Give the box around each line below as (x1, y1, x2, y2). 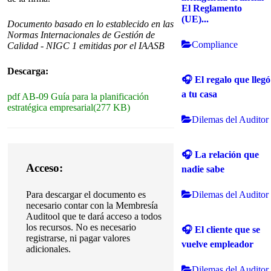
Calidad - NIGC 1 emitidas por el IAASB (7, 41, 165, 51)
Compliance (192, 39, 238, 50)
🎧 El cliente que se (181, 224, 261, 235)
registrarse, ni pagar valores (26, 233, 131, 244)
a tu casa (181, 88, 218, 99)
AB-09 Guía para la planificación (20, 91, 149, 102)
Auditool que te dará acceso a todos (26, 211, 162, 222)
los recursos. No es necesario (26, 222, 137, 233)
